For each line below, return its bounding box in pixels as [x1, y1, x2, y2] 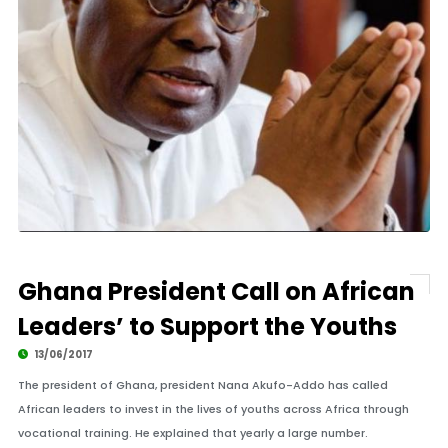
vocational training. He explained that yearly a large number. [17, 425, 368, 441]
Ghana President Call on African [17, 275, 415, 308]
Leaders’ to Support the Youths [17, 310, 397, 343]
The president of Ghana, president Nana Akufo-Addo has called [17, 377, 388, 393]
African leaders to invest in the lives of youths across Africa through [17, 401, 409, 417]
